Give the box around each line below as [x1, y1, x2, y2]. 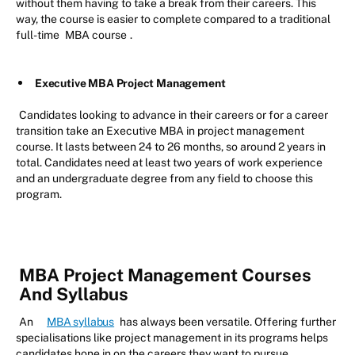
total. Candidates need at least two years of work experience [16, 155, 323, 169]
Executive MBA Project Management [35, 76, 226, 90]
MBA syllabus [47, 315, 115, 328]
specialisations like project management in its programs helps [16, 330, 328, 344]
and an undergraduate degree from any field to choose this [16, 171, 313, 185]
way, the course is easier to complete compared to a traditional [16, 12, 330, 25]
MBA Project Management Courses [19, 264, 311, 285]
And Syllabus [19, 283, 128, 304]
